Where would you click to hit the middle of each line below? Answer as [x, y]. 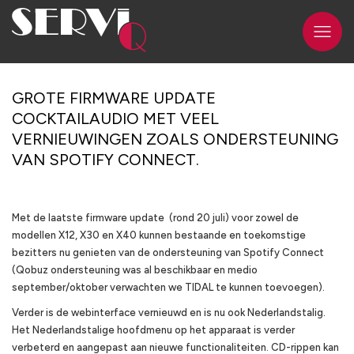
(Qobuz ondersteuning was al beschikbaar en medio [135, 270]
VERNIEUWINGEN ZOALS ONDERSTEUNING [175, 139]
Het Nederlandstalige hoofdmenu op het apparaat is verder [153, 330]
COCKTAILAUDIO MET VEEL [115, 119]
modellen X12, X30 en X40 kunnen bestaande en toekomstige [159, 235]
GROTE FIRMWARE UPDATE [114, 98]
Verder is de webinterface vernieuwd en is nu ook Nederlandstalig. [169, 313]
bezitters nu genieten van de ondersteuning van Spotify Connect [168, 252]
